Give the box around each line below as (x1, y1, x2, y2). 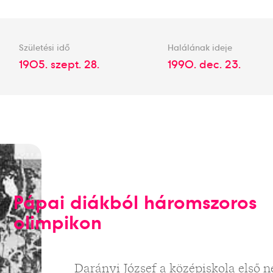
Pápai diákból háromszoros (13, 191, 258, 214)
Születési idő (19, 42, 71, 53)
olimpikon (13, 211, 102, 235)
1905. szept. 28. (19, 57, 100, 71)
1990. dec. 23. (167, 57, 241, 71)
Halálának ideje (167, 42, 232, 53)
